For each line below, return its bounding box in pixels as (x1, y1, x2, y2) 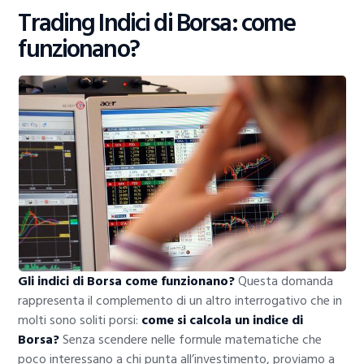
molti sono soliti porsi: (18, 309, 142, 331)
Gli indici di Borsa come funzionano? (18, 270, 236, 292)
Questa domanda (235, 270, 334, 292)
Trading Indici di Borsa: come (18, 2, 296, 45)
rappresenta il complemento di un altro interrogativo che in (18, 289, 343, 311)
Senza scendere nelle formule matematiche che (59, 328, 323, 350)
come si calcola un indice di (141, 309, 304, 331)
